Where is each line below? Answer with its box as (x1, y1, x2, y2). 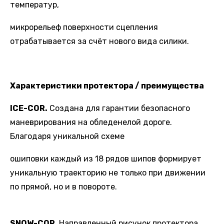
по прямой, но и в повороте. (10, 181, 117, 191)
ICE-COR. (10, 103, 47, 113)
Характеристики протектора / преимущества (10, 81, 204, 91)
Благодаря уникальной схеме (10, 131, 126, 141)
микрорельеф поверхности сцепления (10, 22, 158, 32)
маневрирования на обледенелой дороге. (10, 117, 172, 127)
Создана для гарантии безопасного (47, 103, 190, 113)
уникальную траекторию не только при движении (10, 167, 205, 177)
